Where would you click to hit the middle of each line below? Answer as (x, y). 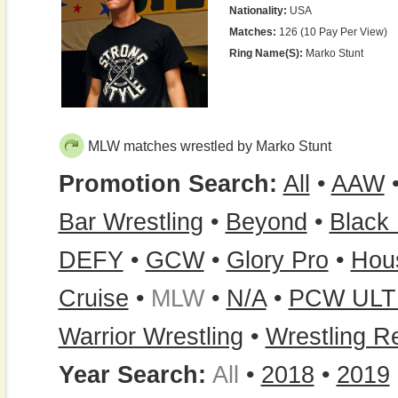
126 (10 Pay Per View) (331, 32)
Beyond (266, 222)
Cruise (93, 298)
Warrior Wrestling (151, 337)
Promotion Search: (167, 184)
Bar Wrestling (131, 222)
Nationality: (258, 11)
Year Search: (132, 375)
